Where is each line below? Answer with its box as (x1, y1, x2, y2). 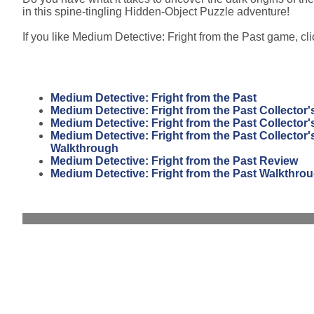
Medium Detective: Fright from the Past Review (50, 154, 298, 167)
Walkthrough (50, 142, 118, 154)
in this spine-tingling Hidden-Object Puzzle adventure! (22, 5, 289, 18)
